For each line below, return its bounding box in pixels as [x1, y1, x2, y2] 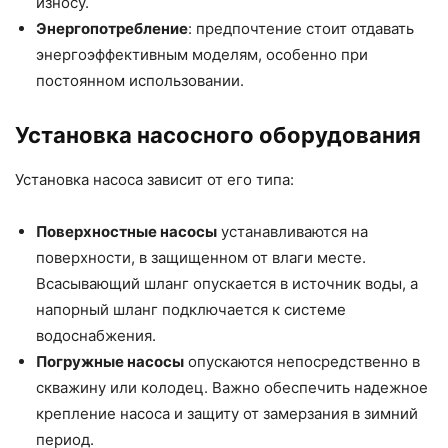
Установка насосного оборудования [15, 122, 421, 149]
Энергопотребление [36, 19, 188, 39]
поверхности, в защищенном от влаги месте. [36, 248, 366, 268]
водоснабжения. [36, 326, 156, 346]
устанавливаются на [217, 222, 368, 242]
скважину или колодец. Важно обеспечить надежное [36, 378, 428, 398]
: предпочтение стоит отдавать [188, 19, 414, 39]
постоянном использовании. [36, 71, 244, 91]
